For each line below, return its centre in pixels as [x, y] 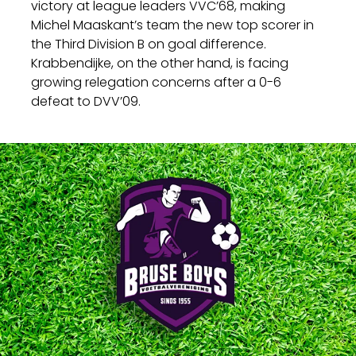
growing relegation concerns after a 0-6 [157, 82]
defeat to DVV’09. [86, 101]
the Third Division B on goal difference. [149, 44]
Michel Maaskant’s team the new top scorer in [173, 25]
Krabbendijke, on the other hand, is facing [160, 63]
